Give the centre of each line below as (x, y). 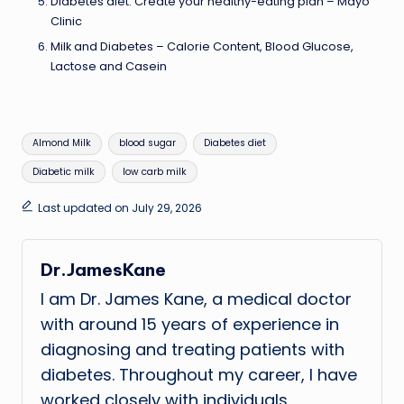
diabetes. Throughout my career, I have (199, 375)
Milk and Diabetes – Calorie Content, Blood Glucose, (202, 46)
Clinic (66, 22)
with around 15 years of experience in (190, 325)
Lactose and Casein (109, 66)
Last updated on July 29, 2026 (119, 207)
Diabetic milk (64, 171)
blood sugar (147, 143)
